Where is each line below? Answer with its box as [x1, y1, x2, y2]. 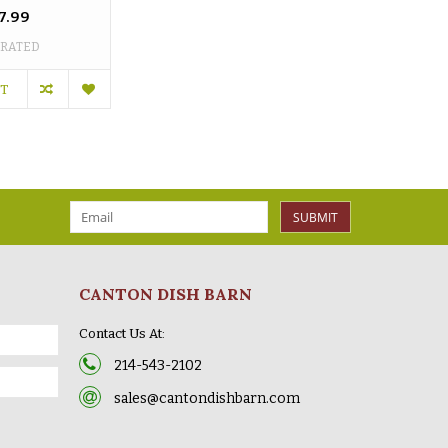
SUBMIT [293, 208, 338, 226]
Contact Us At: [78, 325, 165, 341]
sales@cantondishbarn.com [113, 389, 300, 407]
